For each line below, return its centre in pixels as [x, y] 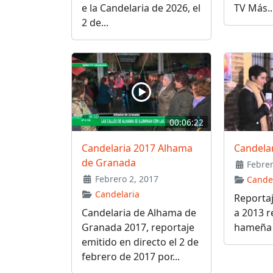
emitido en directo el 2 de [140, 242]
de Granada [109, 163]
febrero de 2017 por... [131, 257]
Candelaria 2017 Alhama [137, 148]
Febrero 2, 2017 [125, 179]
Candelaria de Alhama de [139, 213]
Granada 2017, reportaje [138, 228]
